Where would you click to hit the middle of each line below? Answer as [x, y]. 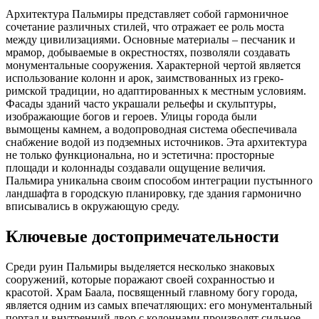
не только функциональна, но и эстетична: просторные [140, 155]
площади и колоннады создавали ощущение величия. [136, 168]
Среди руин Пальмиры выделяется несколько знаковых [140, 267]
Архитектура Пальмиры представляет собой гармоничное [147, 14]
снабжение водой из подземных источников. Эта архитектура [156, 142]
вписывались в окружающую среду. [93, 206]
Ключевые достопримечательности [142, 237]
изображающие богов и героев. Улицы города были [131, 117]
